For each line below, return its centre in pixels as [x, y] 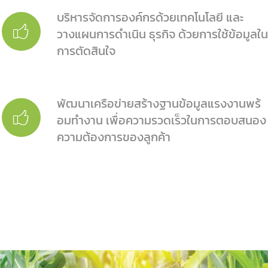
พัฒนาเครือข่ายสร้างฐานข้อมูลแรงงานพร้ [159, 103]
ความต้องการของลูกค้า [114, 137]
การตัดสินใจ [86, 51]
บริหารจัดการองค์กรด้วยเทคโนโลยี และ [150, 17]
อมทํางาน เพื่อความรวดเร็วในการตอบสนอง [162, 120]
